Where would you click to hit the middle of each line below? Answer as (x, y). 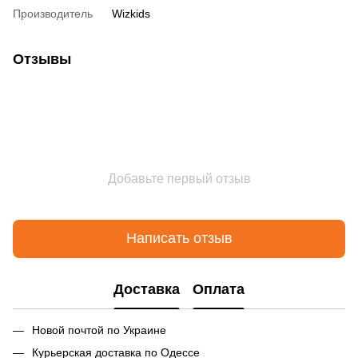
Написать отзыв (179, 239)
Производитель (53, 13)
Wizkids (131, 13)
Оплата (219, 290)
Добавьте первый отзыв (179, 178)
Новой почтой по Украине (101, 330)
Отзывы (42, 59)
